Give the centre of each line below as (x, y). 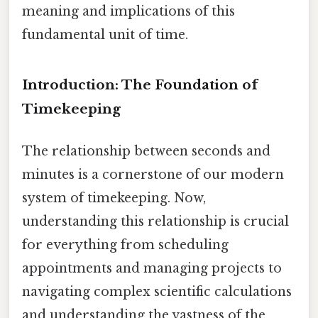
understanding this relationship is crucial (155, 221)
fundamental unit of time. (105, 34)
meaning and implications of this (128, 11)
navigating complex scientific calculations (157, 291)
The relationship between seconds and (146, 151)
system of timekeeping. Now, (114, 198)
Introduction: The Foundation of (140, 84)
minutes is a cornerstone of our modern (153, 174)
